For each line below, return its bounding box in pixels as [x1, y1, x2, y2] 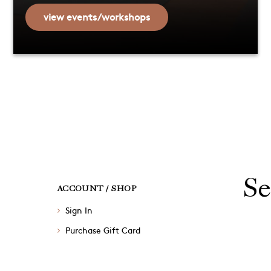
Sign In [65, 204, 93, 217]
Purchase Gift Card [65, 224, 140, 237]
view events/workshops [44, 10, 151, 24]
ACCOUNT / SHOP [57, 183, 137, 194]
